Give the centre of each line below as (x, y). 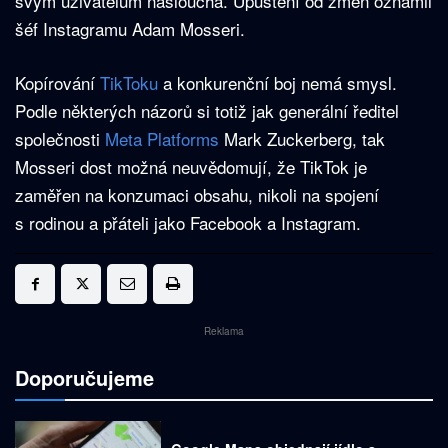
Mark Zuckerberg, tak (302, 139)
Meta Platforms (162, 139)
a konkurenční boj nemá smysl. (277, 83)
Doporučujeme (84, 378)
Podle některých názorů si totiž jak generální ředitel (207, 111)
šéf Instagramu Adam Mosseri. (135, 29)
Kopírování (57, 83)
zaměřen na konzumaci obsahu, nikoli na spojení (197, 195)
